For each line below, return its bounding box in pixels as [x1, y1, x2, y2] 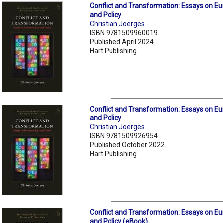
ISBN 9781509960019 [90, 29, 158, 37]
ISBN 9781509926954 [90, 132, 158, 140]
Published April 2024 [90, 38, 154, 46]
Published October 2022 [90, 141, 165, 149]
